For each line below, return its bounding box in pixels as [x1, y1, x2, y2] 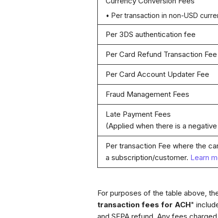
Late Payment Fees [105, 109, 171, 119]
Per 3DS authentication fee [105, 30, 196, 39]
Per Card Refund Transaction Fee [105, 50, 217, 59]
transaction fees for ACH [97, 200, 191, 209]
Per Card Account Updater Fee [105, 70, 209, 79]
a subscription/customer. [105, 153, 190, 162]
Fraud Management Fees [105, 90, 189, 99]
